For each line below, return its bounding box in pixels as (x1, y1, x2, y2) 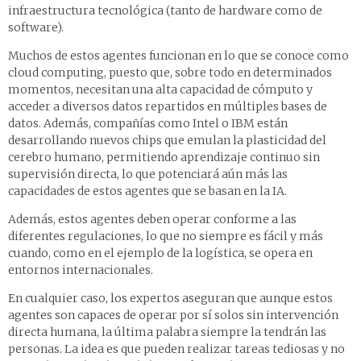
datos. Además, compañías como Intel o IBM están (8, 115, 288, 131)
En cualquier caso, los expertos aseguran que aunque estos (8, 290, 333, 305)
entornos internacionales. (8, 262, 153, 277)
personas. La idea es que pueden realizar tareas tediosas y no (8, 341, 345, 356)
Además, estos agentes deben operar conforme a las (8, 211, 297, 226)
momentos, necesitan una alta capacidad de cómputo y (8, 81, 313, 97)
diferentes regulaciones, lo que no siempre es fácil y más (8, 228, 323, 243)
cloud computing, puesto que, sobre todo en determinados (8, 64, 332, 80)
